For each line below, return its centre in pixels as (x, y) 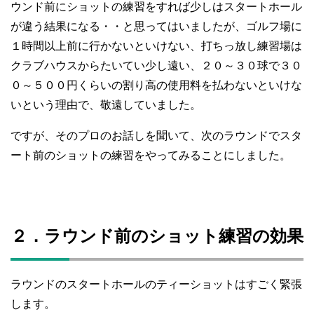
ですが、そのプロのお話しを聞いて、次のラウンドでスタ (156, 136)
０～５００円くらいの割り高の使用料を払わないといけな (156, 86)
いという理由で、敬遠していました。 (106, 105)
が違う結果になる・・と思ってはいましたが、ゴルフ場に (156, 27)
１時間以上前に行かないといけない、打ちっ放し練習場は (156, 46)
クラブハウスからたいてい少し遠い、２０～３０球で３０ (156, 66)
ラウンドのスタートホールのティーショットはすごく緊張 (156, 285)
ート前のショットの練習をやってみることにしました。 (151, 156)
